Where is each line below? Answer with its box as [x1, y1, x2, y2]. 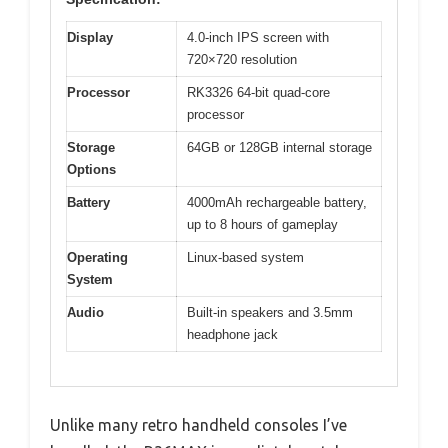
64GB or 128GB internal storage [187, 139, 372, 155]
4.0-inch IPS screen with [187, 29, 329, 45]
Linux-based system [187, 249, 304, 265]
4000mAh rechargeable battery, [187, 194, 367, 210]
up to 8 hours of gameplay [187, 216, 338, 232]
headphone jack [187, 326, 278, 342]
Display [67, 29, 113, 45]
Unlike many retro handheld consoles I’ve [50, 416, 347, 435]
